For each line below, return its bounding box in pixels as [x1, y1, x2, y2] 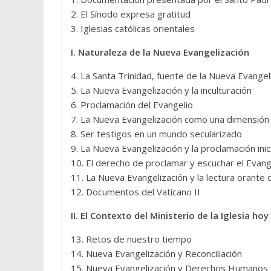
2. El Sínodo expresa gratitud [71, 8, 191, 20]
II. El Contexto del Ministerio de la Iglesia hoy [71, 209, 269, 221]
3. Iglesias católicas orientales [71, 22, 195, 34]
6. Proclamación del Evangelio [71, 99, 193, 111]
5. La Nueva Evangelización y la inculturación [71, 84, 252, 96]
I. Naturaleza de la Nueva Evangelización [71, 46, 249, 58]
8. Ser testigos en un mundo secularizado [71, 128, 242, 140]
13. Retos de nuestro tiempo [71, 233, 192, 245]
